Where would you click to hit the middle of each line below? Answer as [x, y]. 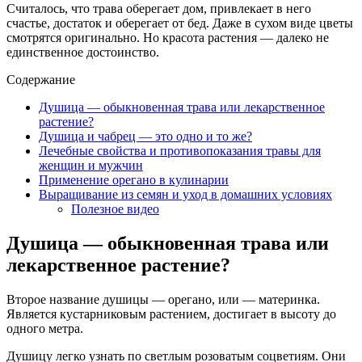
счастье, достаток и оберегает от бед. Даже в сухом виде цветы [180, 23]
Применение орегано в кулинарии [134, 179]
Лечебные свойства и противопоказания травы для [180, 150]
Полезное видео [115, 208]
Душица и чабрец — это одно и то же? [145, 136]
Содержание [41, 79]
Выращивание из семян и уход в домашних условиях [185, 194]
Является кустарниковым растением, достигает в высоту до [171, 314]
